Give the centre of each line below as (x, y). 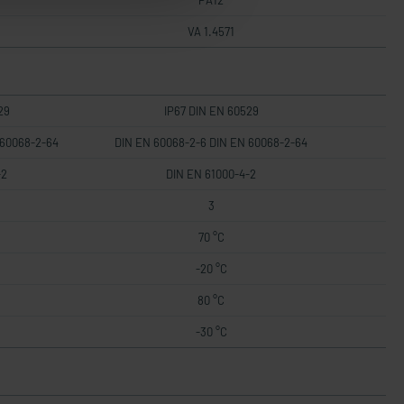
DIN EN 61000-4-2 (211, 174)
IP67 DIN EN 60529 (211, 111)
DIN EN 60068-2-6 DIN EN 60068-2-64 (211, 142)
